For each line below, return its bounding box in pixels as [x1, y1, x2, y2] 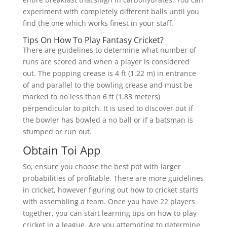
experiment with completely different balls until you [22, 7, 199, 17]
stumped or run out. [22, 127, 92, 137]
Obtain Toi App [22, 142, 100, 158]
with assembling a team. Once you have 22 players [22, 197, 195, 207]
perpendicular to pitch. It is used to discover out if [22, 103, 193, 113]
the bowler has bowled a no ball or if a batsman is [22, 115, 193, 125]
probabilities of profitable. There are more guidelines [22, 173, 204, 183]
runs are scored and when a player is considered [22, 57, 190, 67]
